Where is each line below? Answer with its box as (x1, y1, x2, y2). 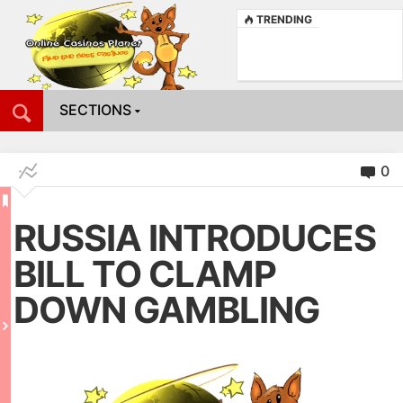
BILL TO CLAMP (13, 252, 276, 296)
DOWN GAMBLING (13, 288, 319, 332)
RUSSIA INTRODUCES (13, 216, 376, 260)
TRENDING (256, 13, 312, 26)
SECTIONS (59, 101, 131, 119)
